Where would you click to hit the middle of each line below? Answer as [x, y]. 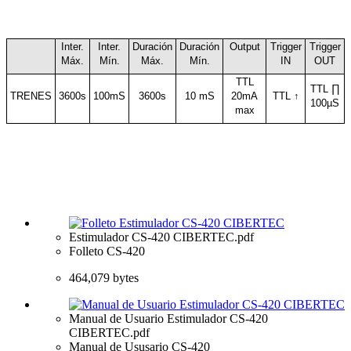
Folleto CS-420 [107, 251]
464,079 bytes [104, 278]
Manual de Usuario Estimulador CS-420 [168, 319]
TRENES [31, 96]
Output [244, 47]
